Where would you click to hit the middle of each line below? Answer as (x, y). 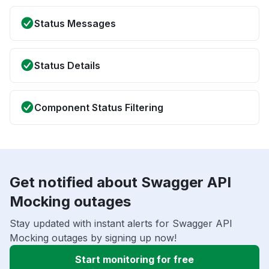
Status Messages (75, 24)
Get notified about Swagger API (120, 183)
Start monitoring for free (134, 260)
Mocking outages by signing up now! (93, 238)
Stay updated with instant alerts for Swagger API (121, 224)
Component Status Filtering (99, 108)
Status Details (67, 66)
